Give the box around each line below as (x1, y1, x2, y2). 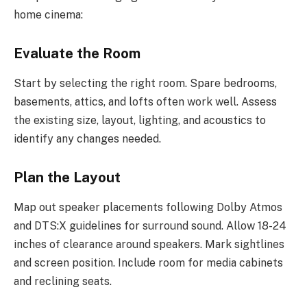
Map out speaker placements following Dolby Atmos (14, 201, 282, 214)
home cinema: (14, 8, 83, 22)
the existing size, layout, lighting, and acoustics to (14, 114, 266, 127)
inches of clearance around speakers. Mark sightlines (14, 238, 284, 251)
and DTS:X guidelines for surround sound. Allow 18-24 (14, 219, 286, 233)
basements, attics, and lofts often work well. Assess (14, 95, 277, 109)
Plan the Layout (14, 169, 121, 186)
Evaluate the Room (14, 45, 140, 62)
